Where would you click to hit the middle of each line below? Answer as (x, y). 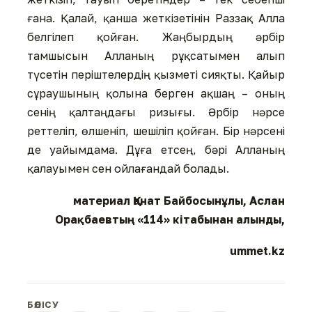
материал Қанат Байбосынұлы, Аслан (179, 200)
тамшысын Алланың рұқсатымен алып (156, 56)
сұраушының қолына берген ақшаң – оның (156, 94)
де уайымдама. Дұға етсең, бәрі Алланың (156, 150)
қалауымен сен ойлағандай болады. (128, 169)
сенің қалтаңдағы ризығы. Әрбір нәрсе (156, 112)
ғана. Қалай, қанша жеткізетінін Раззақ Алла (156, 18)
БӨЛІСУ (43, 304)
